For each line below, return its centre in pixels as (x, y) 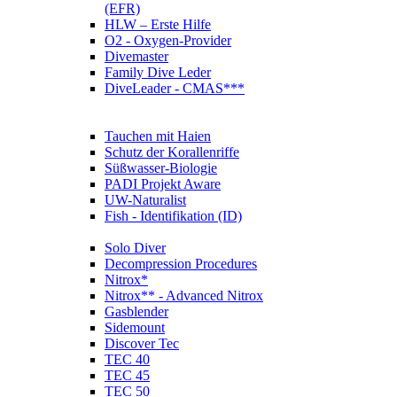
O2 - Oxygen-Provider (168, 40)
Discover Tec (142, 343)
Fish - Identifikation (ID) (173, 216)
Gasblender (136, 311)
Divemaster (136, 56)
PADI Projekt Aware (163, 184)
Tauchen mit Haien (158, 136)
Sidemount (135, 327)
